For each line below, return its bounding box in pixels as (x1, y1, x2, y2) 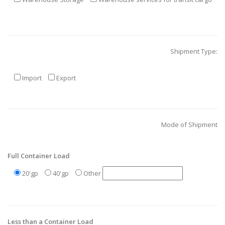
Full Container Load (8, 151, 70, 161)
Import (22, 73, 42, 83)
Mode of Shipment (161, 120, 217, 130)
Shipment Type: (170, 47, 217, 56)
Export (56, 73, 76, 83)
